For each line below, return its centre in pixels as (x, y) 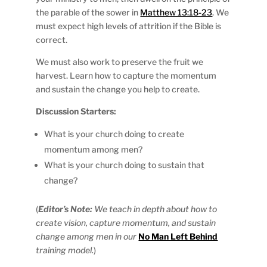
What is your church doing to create (114, 133)
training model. (65, 250)
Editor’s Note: (66, 209)
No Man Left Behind (178, 236)
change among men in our (87, 236)
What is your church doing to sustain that (125, 164)
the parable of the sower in (88, 12)
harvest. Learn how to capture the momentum (126, 75)
